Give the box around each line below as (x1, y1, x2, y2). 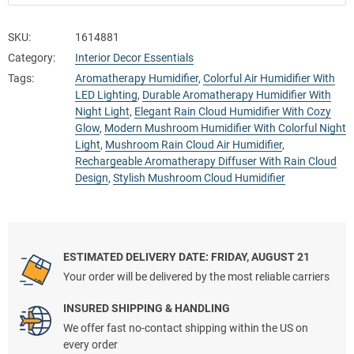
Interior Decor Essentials (75, 51, 194, 65)
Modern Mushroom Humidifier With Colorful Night (104, 122, 346, 135)
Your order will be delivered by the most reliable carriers (63, 270, 330, 284)
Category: (8, 51, 55, 65)
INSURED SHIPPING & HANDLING (63, 302, 230, 315)
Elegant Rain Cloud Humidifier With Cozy (134, 105, 331, 119)
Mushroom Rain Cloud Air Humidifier (105, 138, 282, 152)
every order (63, 338, 118, 352)
